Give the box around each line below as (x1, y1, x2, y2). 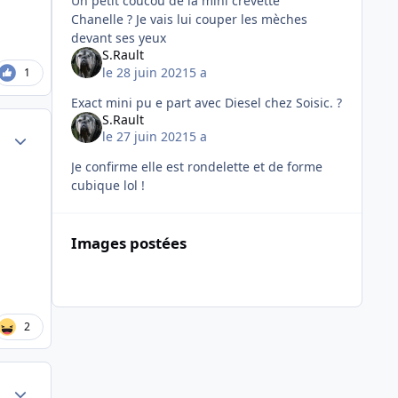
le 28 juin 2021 (101, 63, 189, 81)
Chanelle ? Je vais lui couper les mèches (70, 11, 136, 28)
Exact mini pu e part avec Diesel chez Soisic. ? (70, 93, 342, 111)
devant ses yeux (70, 29, 166, 47)
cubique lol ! (70, 177, 145, 195)
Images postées (70, 233, 187, 254)
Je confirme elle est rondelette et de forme (70, 158, 322, 176)
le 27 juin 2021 (101, 128, 189, 146)
